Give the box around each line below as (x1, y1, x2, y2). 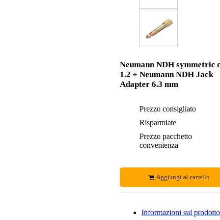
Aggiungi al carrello (156, 173, 210, 181)
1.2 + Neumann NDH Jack (119, 70, 213, 80)
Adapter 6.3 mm (119, 80, 178, 89)
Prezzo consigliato (139, 105, 196, 113)
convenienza (139, 141, 178, 150)
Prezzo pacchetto (139, 132, 192, 141)
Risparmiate (139, 118, 176, 127)
